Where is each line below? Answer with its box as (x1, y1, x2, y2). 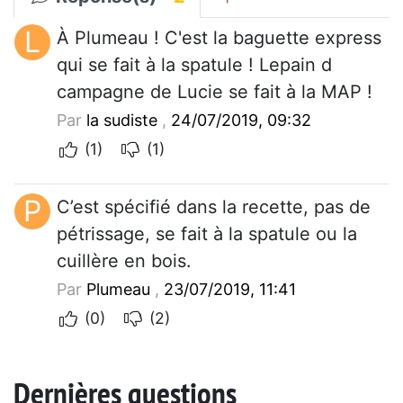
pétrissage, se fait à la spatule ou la (57, 222, 357, 245)
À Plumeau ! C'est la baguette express (57, 26, 381, 49)
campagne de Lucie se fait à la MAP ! (57, 80, 372, 103)
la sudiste (86, 110, 157, 130)
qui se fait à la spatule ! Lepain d (57, 53, 332, 76)
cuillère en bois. (57, 249, 192, 272)
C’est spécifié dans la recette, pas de (57, 195, 371, 218)
